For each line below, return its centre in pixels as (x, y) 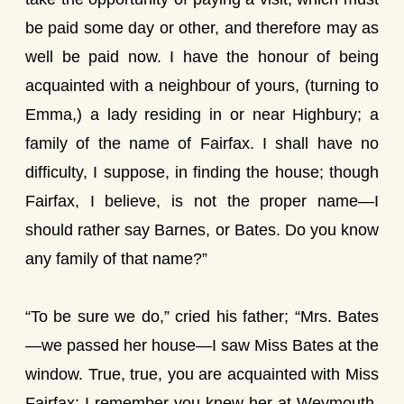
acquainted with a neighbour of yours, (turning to (202, 86)
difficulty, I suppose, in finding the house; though (202, 172)
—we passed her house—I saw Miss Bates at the (202, 345)
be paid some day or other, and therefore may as (202, 28)
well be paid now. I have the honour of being (202, 57)
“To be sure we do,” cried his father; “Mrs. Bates (202, 317)
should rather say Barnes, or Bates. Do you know (202, 230)
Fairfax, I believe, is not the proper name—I (202, 201)
